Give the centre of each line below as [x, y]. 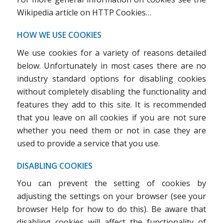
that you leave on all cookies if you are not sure [111, 117]
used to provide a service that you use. [88, 143]
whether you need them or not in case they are [111, 130]
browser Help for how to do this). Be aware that [111, 209]
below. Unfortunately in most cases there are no [111, 65]
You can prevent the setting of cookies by [111, 183]
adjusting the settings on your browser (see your [111, 196]
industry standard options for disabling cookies [111, 78]
